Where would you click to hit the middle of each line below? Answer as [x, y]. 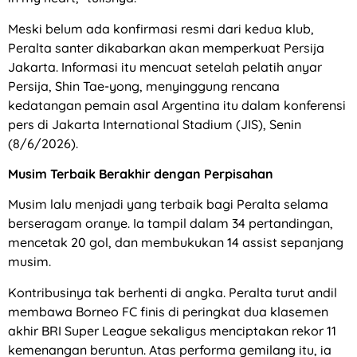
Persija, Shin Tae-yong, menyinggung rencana [144, 86]
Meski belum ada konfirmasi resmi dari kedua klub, [161, 28]
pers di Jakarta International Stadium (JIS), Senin [155, 124]
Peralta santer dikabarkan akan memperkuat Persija [166, 47]
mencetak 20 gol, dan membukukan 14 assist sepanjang [176, 243]
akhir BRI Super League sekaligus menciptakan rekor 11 [172, 330]
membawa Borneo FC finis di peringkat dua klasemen [168, 311]
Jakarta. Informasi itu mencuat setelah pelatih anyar [165, 67]
